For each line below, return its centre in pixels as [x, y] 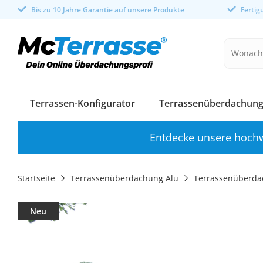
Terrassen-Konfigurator [82, 104]
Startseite [36, 178]
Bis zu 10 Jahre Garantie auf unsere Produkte [108, 10]
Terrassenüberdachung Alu [124, 178]
